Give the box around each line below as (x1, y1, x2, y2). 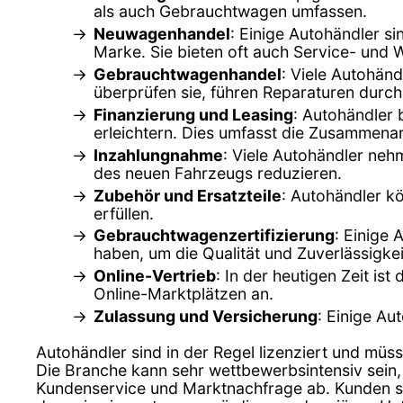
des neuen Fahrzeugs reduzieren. (94, 163, 342, 183)
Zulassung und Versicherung (94, 307, 318, 327)
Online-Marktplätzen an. (94, 284, 273, 304)
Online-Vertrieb (94, 266, 216, 286)
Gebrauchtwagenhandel (94, 64, 282, 84)
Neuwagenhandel (94, 23, 230, 43)
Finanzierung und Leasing (94, 104, 293, 124)
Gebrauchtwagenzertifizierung (94, 226, 335, 246)
